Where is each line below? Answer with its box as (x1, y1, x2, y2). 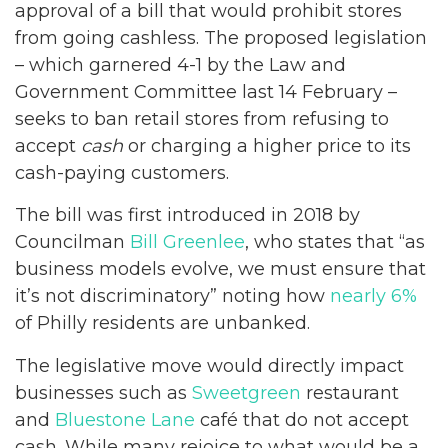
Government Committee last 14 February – (15, 80, 397, 103)
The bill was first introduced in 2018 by (15, 204, 360, 226)
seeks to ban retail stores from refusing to (15, 107, 389, 130)
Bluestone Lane (55, 408, 195, 431)
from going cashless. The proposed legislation (15, 26, 427, 49)
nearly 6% (330, 285, 417, 307)
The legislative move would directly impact (15, 354, 404, 377)
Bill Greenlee (130, 231, 245, 253)
